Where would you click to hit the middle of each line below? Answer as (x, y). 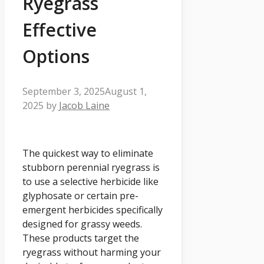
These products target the (81, 238)
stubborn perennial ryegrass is (91, 168)
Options (56, 56)
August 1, (126, 91)
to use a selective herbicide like (90, 182)
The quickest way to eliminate (88, 154)
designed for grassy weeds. (82, 224)
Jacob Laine (84, 105)
